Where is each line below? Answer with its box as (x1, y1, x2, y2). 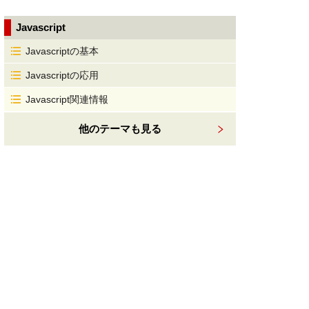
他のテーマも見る (79, 123, 161, 134)
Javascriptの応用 (26, 70, 99, 81)
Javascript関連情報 (26, 94, 108, 105)
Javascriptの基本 (26, 46, 99, 57)
